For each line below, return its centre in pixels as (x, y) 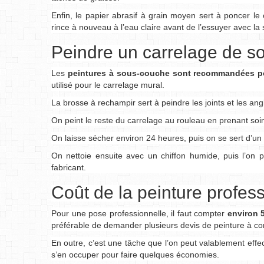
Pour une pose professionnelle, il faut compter (138, 213)
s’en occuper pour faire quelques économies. (135, 255)
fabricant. (69, 167)
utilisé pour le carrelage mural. (108, 85)
